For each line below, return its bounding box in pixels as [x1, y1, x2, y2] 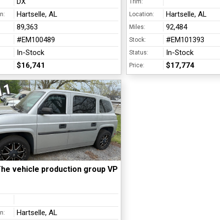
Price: [129, 62, 144, 69]
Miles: [129, 24, 145, 31]
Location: [129, 11, 154, 18]
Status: [129, 49, 148, 56]
